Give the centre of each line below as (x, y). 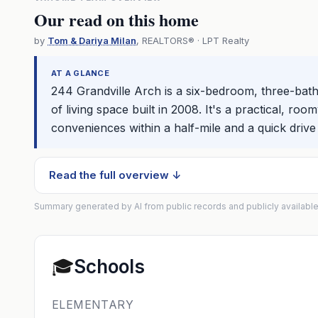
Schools (109, 267)
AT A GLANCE (81, 73)
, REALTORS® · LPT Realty (193, 40)
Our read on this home (116, 20)
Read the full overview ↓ (115, 175)
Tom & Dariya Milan (92, 40)
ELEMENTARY (93, 305)
